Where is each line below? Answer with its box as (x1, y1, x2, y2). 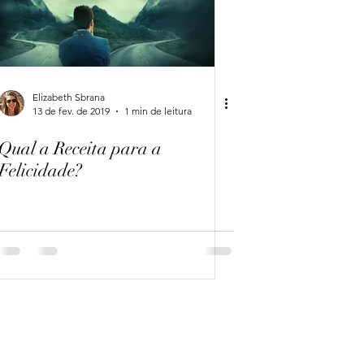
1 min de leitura (124, 105, 192, 117)
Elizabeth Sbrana (32, 91, 105, 103)
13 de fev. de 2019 (32, 105, 110, 117)
